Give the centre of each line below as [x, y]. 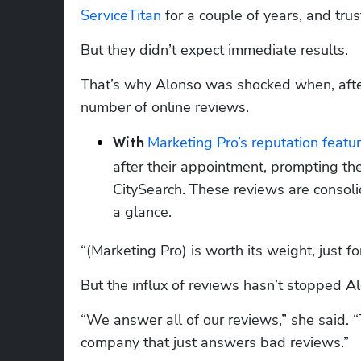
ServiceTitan [121, 15]
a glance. [142, 212]
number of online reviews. [165, 107]
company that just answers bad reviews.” [215, 342]
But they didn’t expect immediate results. [214, 50]
